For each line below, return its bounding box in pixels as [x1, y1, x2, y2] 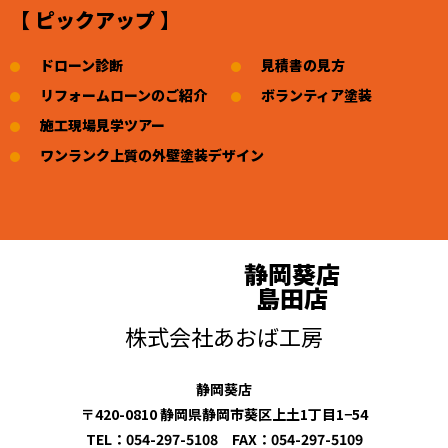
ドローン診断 [40, 55, 123, 76]
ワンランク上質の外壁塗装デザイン [40, 145, 264, 166]
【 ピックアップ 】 [10, 5, 180, 35]
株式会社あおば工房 [124, 319, 323, 352]
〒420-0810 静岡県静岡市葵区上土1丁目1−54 [80, 403, 368, 424]
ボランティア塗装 [261, 85, 372, 106]
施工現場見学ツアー [40, 115, 165, 136]
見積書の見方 [261, 55, 345, 76]
